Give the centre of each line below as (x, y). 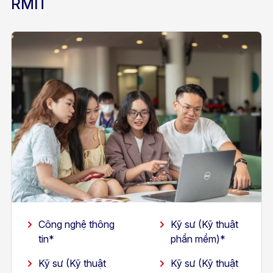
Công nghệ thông (76, 224)
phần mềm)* (198, 239)
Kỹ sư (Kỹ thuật (204, 224)
